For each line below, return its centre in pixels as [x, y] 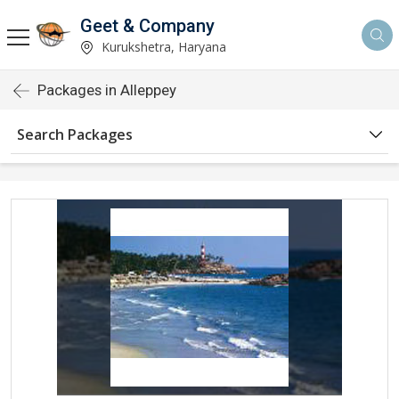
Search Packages [75, 134]
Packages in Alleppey [107, 90]
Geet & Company [147, 25]
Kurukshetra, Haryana [162, 46]
